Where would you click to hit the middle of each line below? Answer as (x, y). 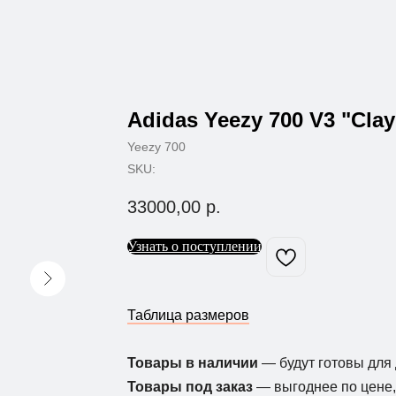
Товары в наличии (194, 363)
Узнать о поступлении (194, 246)
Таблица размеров (188, 316)
